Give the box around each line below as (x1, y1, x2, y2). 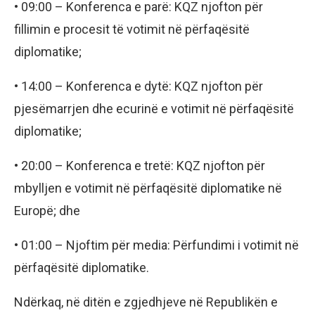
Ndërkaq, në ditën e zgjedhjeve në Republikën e (14, 295, 278, 310)
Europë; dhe (14, 203, 80, 219)
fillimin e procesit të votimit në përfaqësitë (14, 22, 250, 37)
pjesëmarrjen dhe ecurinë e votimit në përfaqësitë (14, 101, 294, 117)
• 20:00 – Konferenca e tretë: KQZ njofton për (14, 158, 265, 174)
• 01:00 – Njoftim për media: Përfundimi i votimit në (14, 238, 299, 253)
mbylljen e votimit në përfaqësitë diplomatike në (14, 181, 282, 196)
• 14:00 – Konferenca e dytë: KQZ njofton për (14, 79, 263, 94)
